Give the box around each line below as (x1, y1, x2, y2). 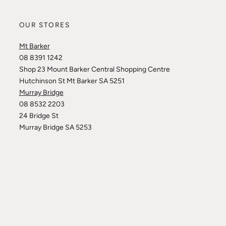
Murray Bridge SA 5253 (19, 123, 92, 132)
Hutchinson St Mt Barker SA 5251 (19, 77, 125, 86)
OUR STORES (19, 21, 70, 29)
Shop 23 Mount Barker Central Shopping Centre (19, 65, 170, 74)
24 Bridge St (19, 111, 59, 121)
